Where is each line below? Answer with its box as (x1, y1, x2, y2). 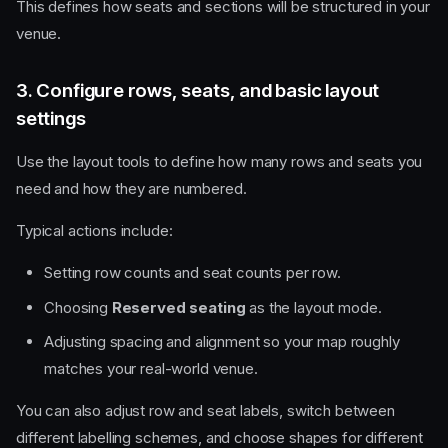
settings (16, 107, 86, 131)
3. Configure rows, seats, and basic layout (16, 79, 380, 103)
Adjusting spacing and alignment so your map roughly (44, 332, 400, 352)
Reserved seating (111, 297, 246, 317)
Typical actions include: (16, 221, 173, 241)
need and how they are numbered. (16, 179, 247, 199)
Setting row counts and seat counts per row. (44, 263, 341, 283)
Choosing (44, 297, 112, 317)
